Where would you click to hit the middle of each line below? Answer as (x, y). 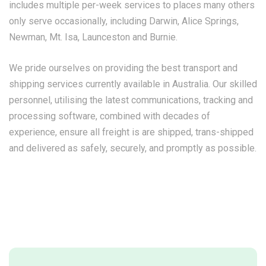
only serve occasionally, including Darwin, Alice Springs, (124, 21)
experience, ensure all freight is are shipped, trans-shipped (131, 132)
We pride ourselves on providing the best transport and (123, 68)
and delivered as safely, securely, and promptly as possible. (133, 148)
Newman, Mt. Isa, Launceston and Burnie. (93, 37)
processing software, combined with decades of (110, 116)
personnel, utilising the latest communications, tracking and (131, 100)
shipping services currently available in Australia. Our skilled (133, 84)
